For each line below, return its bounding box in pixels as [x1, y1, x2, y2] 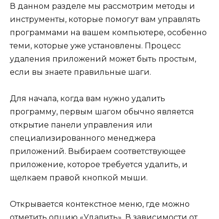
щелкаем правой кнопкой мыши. [10, 173, 148, 182]
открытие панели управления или [10, 120, 153, 130]
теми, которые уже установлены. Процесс [10, 41, 181, 50]
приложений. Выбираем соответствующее [10, 146, 186, 156]
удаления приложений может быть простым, [10, 54, 196, 64]
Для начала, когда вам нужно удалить [10, 93, 165, 103]
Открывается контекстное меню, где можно [10, 199, 190, 209]
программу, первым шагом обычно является [10, 107, 194, 116]
